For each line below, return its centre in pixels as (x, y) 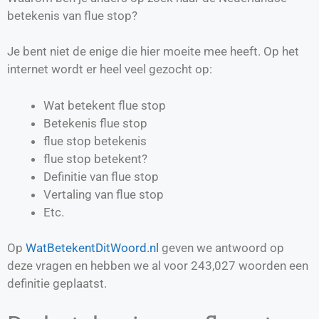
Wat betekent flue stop (105, 105)
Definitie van (77, 176)
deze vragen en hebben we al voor (99, 266)
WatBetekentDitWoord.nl (92, 248)
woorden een (272, 266)
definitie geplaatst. (57, 284)
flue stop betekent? (95, 158)
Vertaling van (80, 194)
